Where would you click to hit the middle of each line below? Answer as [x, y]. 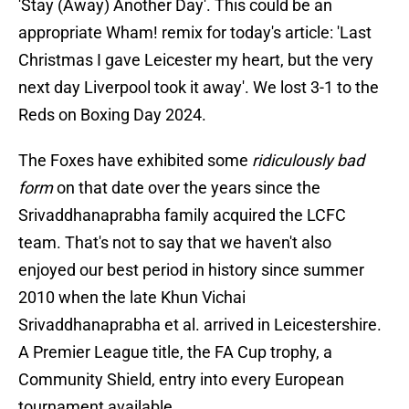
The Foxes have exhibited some [135, 161]
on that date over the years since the [187, 188]
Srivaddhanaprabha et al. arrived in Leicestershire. [200, 325]
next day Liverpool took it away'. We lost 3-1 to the [199, 88]
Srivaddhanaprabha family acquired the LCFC [182, 215]
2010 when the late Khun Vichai [132, 298]
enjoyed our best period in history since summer [191, 270]
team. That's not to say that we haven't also [175, 243]
